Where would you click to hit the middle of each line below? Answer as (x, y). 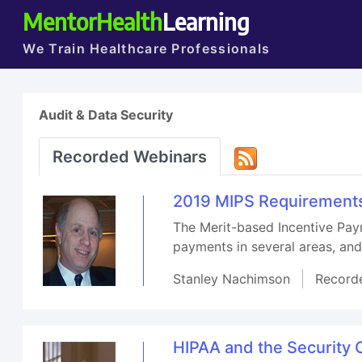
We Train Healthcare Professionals (147, 48)
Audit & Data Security (106, 115)
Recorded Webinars (130, 157)
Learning (206, 21)
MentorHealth (93, 21)
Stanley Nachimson (232, 278)
